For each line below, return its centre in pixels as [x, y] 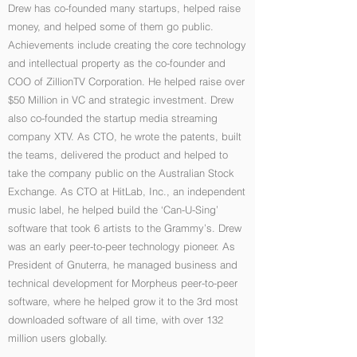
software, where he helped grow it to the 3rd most [123, 301]
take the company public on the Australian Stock [121, 173]
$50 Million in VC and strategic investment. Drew [121, 100]
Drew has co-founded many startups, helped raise [124, 8]
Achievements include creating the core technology [127, 45]
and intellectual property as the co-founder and [117, 63]
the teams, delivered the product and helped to [118, 155]
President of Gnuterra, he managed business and [123, 265]
